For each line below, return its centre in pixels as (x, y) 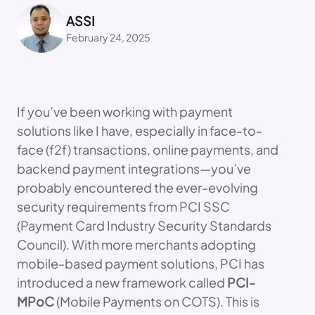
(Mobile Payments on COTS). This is (157, 302)
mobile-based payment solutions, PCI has (141, 264)
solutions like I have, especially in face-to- (140, 131)
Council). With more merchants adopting (136, 245)
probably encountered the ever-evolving (137, 188)
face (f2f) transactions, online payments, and (148, 150)
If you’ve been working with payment (125, 112)
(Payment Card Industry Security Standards (144, 226)
